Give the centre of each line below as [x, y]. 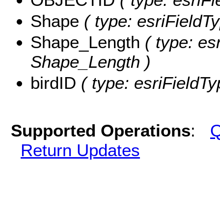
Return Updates [80, 150]
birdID [56, 82]
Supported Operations [101, 130]
